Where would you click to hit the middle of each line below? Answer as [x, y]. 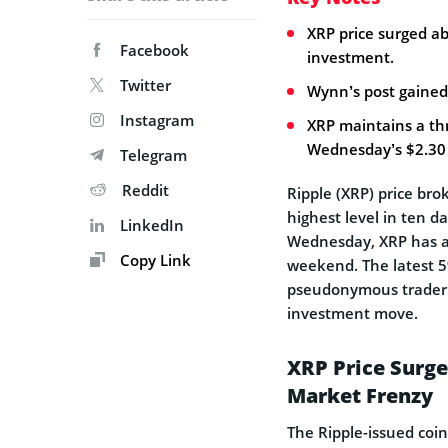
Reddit [145, 189]
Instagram [157, 119]
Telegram [153, 154]
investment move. [352, 312]
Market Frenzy [360, 395]
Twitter [145, 84]
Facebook [154, 49]
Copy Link [153, 259]
